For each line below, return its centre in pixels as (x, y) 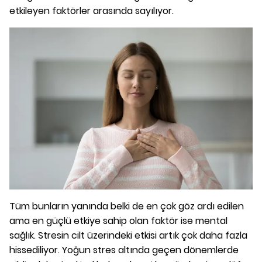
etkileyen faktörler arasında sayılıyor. (92, 11)
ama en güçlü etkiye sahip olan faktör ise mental (118, 220)
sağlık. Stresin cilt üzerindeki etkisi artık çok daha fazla (128, 235)
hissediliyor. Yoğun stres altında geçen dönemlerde (124, 250)
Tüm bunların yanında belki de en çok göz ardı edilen (127, 206)
